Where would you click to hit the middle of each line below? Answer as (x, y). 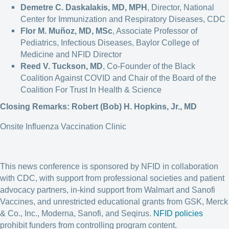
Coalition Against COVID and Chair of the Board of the (118, 78)
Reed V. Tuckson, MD (62, 66)
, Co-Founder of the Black (149, 66)
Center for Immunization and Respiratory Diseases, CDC (123, 19)
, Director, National (181, 7)
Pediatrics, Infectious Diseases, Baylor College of (110, 42)
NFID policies (178, 213)
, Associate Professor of (155, 31)
